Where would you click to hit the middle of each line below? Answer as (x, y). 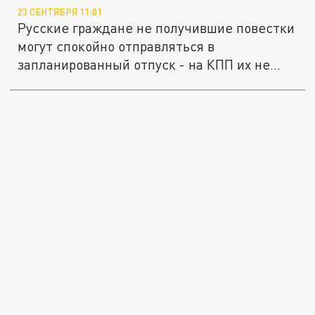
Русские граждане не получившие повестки (156, 27)
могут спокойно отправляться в (116, 46)
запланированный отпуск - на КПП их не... (149, 64)
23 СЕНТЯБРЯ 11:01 (60, 12)
